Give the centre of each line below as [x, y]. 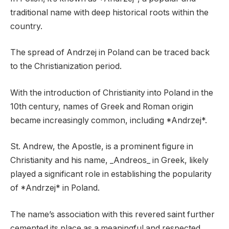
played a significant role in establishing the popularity [111, 174]
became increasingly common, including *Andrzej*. [109, 120]
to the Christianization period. [66, 66]
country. [26, 26]
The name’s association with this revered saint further [112, 215]
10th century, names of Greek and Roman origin [102, 106]
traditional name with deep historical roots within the [109, 12]
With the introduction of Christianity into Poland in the [112, 93]
